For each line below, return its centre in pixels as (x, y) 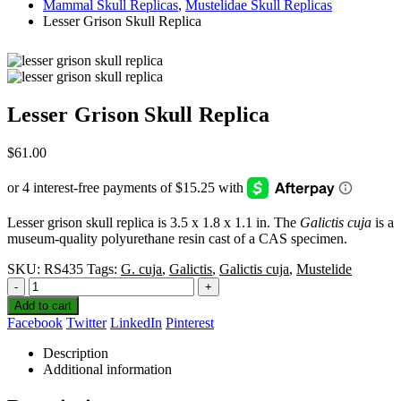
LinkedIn (136, 322)
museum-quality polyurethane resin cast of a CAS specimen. (177, 238)
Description (76, 353)
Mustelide (324, 269)
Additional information (107, 369)
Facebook (35, 322)
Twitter (86, 322)
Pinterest (190, 322)
